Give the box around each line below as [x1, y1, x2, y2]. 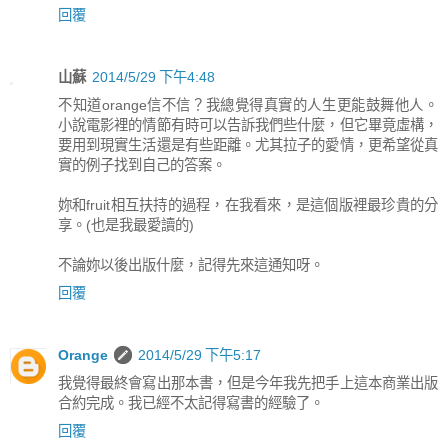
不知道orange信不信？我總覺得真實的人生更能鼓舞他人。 [58, 96, 438, 113]
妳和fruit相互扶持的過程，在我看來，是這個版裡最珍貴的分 [58, 196, 438, 213]
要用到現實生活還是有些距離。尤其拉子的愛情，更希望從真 [58, 136, 438, 153]
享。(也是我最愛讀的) [58, 216, 194, 233]
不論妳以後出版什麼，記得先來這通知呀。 [58, 256, 324, 273]
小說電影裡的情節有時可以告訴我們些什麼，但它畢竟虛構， [58, 116, 438, 133]
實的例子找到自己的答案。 [58, 156, 226, 173]
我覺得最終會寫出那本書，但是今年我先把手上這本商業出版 [58, 374, 438, 391]
